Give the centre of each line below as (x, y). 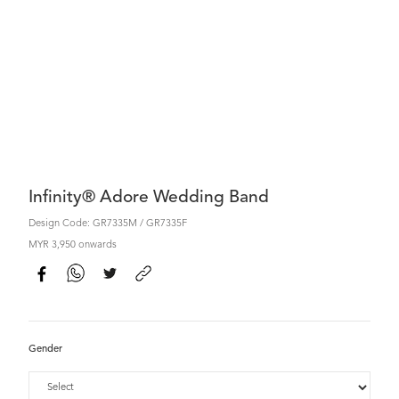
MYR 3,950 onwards (73, 245)
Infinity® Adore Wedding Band (149, 198)
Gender (45, 350)
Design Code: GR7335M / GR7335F (108, 224)
